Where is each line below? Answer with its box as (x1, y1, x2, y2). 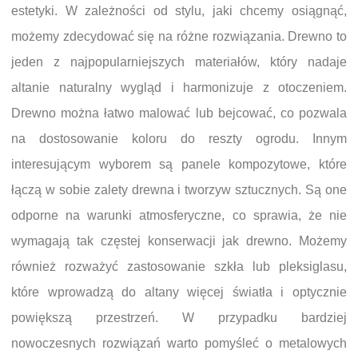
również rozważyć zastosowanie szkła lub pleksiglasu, (11, 260, 347, 273)
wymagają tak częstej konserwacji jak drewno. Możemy (11, 234, 347, 248)
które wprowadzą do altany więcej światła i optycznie (11, 285, 347, 299)
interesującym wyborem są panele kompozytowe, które (11, 157, 347, 171)
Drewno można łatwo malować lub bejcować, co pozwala (11, 106, 347, 120)
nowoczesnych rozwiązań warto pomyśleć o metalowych (11, 336, 347, 350)
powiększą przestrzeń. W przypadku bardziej (11, 311, 347, 324)
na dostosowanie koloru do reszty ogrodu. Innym (11, 132, 347, 145)
